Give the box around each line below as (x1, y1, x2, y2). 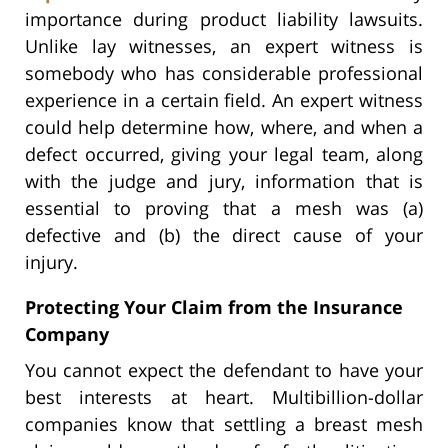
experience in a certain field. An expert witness (25, 87, 423, 112)
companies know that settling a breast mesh (25, 411, 423, 436)
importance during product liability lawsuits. (25, 6, 423, 31)
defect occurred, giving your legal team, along (25, 141, 423, 166)
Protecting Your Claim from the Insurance (25, 294, 403, 319)
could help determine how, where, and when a (25, 114, 423, 139)
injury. (25, 249, 78, 274)
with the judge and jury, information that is (25, 168, 423, 193)
